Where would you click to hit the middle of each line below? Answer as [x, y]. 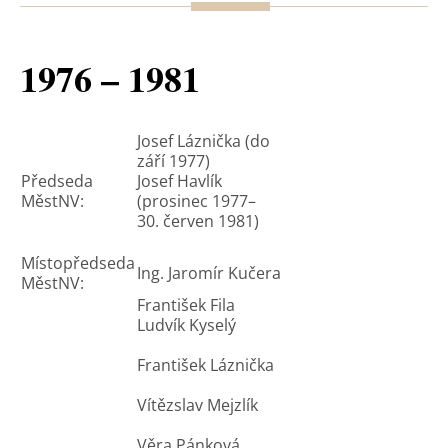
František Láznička [205, 365]
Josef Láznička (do [203, 141]
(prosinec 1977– [196, 201]
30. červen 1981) [198, 221]
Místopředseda [78, 263]
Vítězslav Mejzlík [197, 405]
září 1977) [173, 161]
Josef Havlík [179, 181]
